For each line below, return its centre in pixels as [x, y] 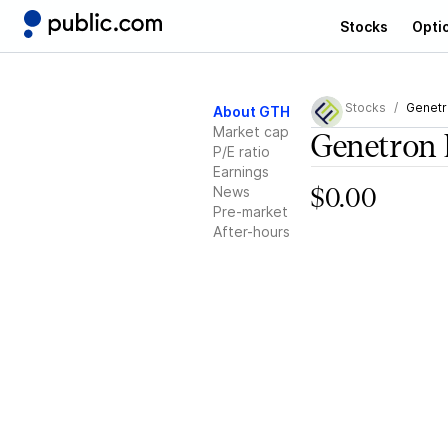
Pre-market [250, 211]
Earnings [241, 171]
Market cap [251, 131]
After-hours [251, 231]
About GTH [251, 111]
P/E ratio [241, 151]
